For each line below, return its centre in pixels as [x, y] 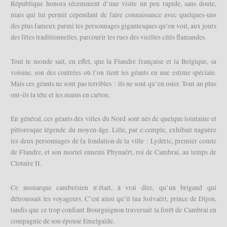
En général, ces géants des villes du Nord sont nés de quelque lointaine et [113, 119]
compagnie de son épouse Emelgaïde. [63, 221]
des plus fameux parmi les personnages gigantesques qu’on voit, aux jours [113, 26]
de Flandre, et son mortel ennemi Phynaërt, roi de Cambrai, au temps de [113, 152]
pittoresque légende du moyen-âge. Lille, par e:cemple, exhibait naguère [113, 130]
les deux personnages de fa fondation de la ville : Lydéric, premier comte [113, 141]
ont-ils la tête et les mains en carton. [61, 94]
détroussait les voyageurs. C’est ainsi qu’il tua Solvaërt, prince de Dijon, [113, 199]
